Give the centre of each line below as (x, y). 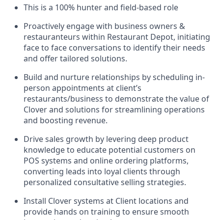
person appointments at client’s (82, 88)
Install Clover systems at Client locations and (106, 201)
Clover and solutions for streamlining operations (114, 110)
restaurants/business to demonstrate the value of (116, 99)
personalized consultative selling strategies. (105, 182)
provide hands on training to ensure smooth (106, 212)
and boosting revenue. (66, 120)
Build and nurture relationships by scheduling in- (114, 77)
